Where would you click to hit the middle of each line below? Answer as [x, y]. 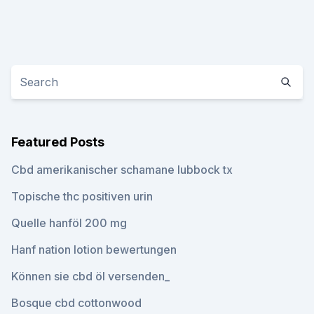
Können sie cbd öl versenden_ [90, 276]
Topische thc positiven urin [82, 196]
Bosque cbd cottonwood [76, 303]
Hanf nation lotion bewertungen [94, 250]
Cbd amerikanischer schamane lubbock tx [122, 170]
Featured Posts [58, 142]
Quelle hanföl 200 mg [69, 223]
